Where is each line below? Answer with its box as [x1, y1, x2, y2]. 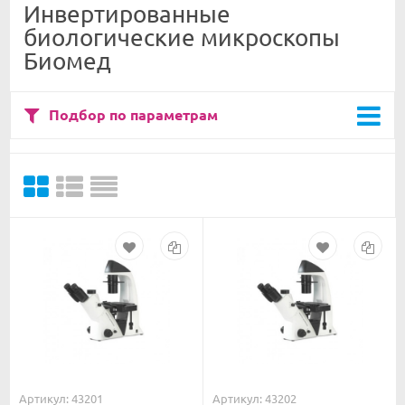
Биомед [24, 46, 111, 75]
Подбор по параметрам [49, 104, 218, 124]
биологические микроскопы [24, 23, 340, 52]
